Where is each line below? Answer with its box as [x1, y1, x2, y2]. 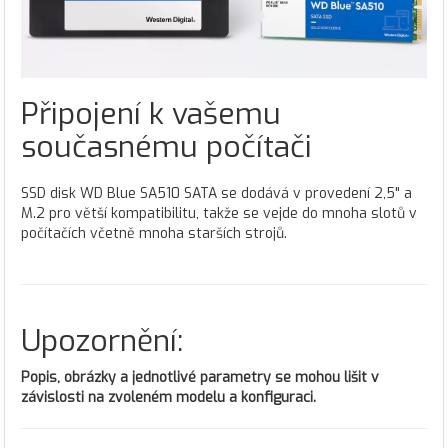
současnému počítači [21, 127, 312, 168]
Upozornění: [21, 321, 183, 362]
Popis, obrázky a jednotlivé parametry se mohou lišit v [21, 368, 379, 388]
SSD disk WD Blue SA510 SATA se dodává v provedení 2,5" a [21, 184, 412, 204]
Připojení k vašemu [21, 94, 281, 135]
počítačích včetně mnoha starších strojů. [21, 224, 287, 244]
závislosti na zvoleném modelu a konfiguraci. [21, 388, 316, 408]
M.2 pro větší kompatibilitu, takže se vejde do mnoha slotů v [21, 204, 417, 224]
